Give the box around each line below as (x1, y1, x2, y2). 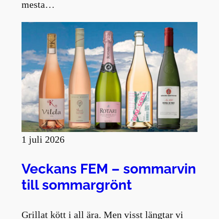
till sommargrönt (21, 176, 132, 194)
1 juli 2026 (21, 134, 65, 145)
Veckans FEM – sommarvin (21, 160, 196, 177)
